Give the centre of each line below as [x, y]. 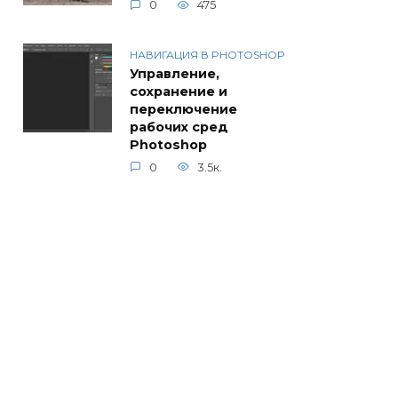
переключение [183, 109]
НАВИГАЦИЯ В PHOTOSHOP [207, 54]
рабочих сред [179, 127]
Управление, [175, 73]
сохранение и [179, 91]
